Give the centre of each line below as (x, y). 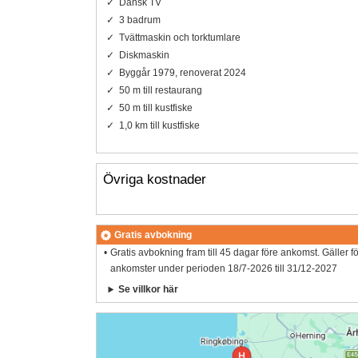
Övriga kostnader (154, 179)
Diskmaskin (144, 55)
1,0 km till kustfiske (159, 125)
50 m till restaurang (160, 90)
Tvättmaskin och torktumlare (179, 37)
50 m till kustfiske (155, 107)
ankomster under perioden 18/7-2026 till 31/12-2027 (224, 269)
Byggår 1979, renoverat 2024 (182, 72)
